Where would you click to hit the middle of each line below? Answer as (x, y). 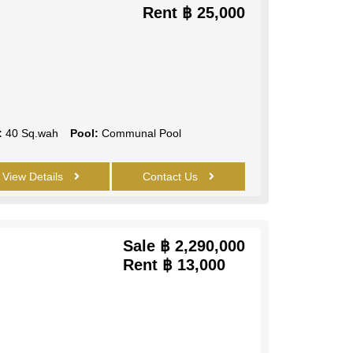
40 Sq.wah (30, 133)
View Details (35, 176)
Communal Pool (139, 133)
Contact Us (171, 176)
